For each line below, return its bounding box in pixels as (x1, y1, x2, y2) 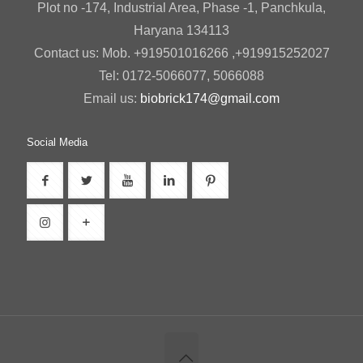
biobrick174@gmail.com (140, 92, 280, 106)
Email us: (83, 92, 140, 106)
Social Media (27, 136, 88, 149)
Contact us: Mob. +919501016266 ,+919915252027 (33, 46, 330, 61)
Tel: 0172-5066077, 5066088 (99, 69, 264, 83)
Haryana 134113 (134, 23, 229, 38)
